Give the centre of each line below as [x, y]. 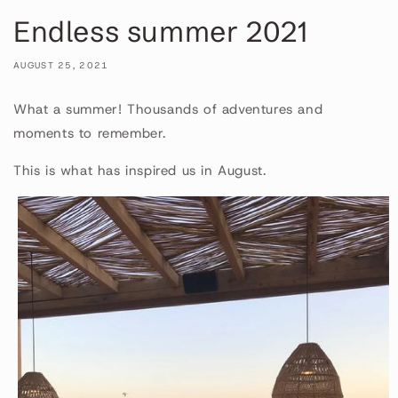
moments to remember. [90, 134]
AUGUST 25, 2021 [61, 66]
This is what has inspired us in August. [140, 171]
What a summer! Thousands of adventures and [168, 110]
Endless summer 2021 [161, 32]
